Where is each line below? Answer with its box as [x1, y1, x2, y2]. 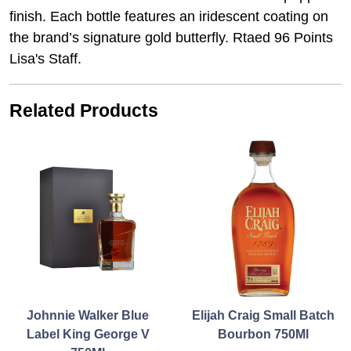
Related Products [9, 100, 158, 121]
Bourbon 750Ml [218, 327, 309, 342]
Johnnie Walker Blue [27, 309, 149, 323]
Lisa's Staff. [9, 51, 81, 67]
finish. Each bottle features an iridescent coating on [9, 9, 328, 25]
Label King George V [26, 327, 150, 342]
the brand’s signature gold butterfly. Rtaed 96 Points [9, 30, 333, 46]
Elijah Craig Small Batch [192, 309, 335, 323]
